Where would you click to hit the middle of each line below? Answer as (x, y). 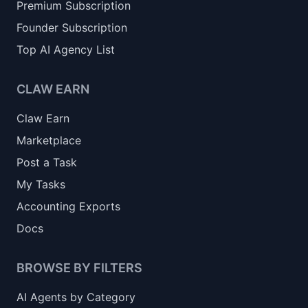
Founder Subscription (72, 27)
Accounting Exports (68, 206)
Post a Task (47, 162)
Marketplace (49, 140)
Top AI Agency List (66, 49)
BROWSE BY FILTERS (79, 268)
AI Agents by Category (76, 297)
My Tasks (41, 184)
